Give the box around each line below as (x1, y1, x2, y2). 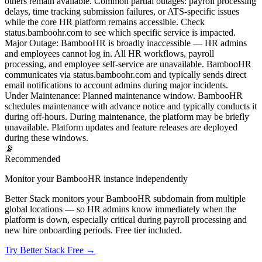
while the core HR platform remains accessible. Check (5, 17, 205, 27)
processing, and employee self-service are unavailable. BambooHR (5, 59, 251, 70)
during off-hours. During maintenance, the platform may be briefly (5, 112, 249, 122)
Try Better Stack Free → (5, 245, 95, 256)
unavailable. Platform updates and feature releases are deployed (5, 122, 237, 133)
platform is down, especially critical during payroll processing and (5, 215, 247, 225)
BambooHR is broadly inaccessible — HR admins (61, 38, 247, 49)
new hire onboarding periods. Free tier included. (5, 225, 182, 236)
